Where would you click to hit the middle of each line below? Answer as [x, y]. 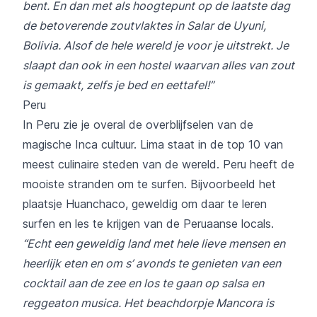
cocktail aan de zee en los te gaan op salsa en [143, 283]
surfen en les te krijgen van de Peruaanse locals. [148, 223]
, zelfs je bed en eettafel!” [147, 85]
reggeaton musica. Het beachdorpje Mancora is [148, 302]
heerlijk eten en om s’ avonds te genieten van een [152, 263]
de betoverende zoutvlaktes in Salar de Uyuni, [144, 25]
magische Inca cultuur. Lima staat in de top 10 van [153, 144]
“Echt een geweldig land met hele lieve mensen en [154, 243]
